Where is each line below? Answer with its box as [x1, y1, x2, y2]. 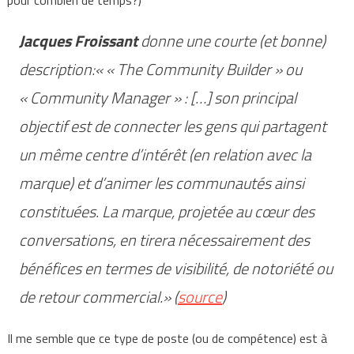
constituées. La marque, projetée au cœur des [18, 199, 314, 224]
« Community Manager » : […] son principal [18, 85, 296, 110]
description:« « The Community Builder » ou [18, 57, 302, 81]
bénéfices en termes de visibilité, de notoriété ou [18, 256, 333, 281]
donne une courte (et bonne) [137, 28, 326, 53]
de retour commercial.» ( [18, 284, 178, 309]
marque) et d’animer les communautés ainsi [18, 171, 304, 195]
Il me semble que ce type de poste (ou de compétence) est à [6, 329, 327, 348]
